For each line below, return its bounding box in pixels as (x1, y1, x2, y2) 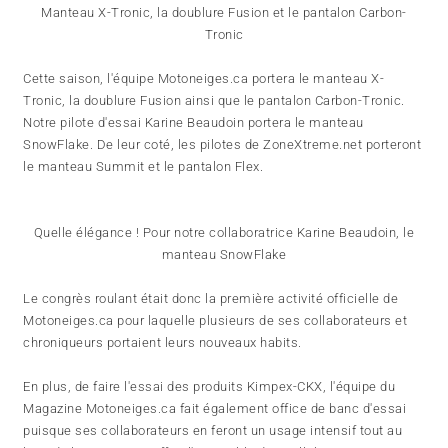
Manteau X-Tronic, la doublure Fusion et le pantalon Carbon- (41, 5, 407, 21)
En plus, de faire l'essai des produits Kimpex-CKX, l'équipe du (23, 379, 396, 395)
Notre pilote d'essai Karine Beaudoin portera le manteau (23, 115, 364, 131)
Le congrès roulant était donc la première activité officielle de (23, 291, 399, 307)
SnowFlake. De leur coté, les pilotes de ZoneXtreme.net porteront (23, 137, 422, 153)
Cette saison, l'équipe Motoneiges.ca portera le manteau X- (23, 71, 385, 87)
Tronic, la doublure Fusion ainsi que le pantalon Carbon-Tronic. (23, 93, 405, 109)
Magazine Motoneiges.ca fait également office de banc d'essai (23, 401, 407, 417)
